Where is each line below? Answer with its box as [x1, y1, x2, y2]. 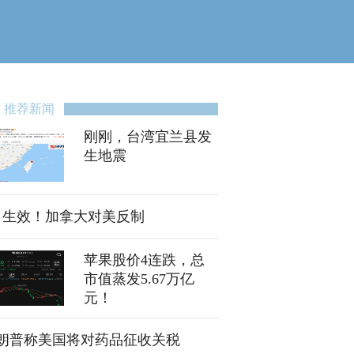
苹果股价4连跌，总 [84, 252, 205, 268]
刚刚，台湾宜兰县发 [84, 129, 212, 145]
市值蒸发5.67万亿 [84, 271, 194, 287]
